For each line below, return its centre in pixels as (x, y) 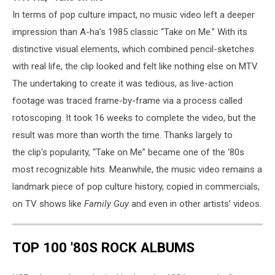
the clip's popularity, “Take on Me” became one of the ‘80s (128, 152)
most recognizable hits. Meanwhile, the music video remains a (137, 169)
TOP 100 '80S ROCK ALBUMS (103, 248)
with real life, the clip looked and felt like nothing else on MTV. (135, 66)
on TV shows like (48, 203)
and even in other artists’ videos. (195, 203)
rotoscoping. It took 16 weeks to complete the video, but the (134, 118)
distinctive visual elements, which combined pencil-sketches (133, 49)
